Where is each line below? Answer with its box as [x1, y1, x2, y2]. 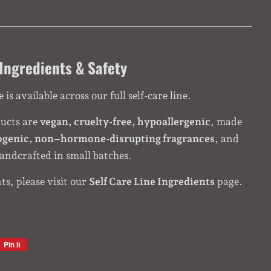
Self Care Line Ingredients [88, 175, 215, 188]
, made [211, 116, 242, 128]
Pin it [4, 239, 21, 250]
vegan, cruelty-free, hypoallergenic [40, 116, 211, 128]
